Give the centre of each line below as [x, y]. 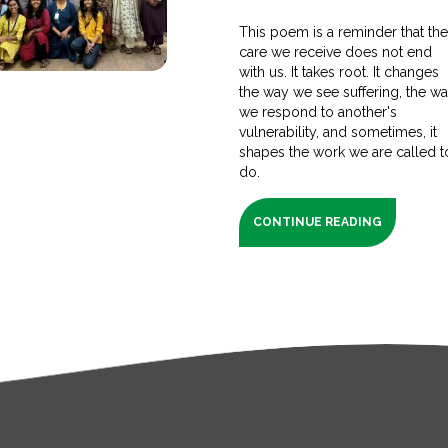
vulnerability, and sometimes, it [338, 131]
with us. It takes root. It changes [339, 71]
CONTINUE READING [317, 221]
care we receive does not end [335, 51]
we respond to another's [318, 111]
